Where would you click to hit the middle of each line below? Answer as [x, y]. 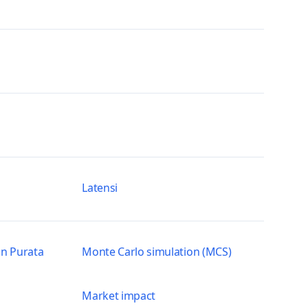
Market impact [119, 296]
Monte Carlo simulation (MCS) [157, 252]
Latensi [100, 188]
